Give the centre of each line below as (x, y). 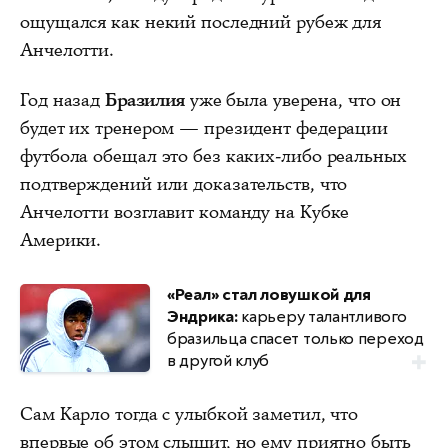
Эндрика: (202, 316)
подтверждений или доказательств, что (184, 183)
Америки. (61, 239)
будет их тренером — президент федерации (204, 127)
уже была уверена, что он (293, 99)
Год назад (62, 99)
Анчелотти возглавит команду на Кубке (185, 211)
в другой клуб (218, 360)
